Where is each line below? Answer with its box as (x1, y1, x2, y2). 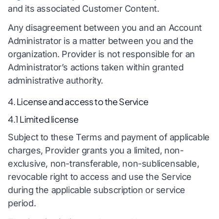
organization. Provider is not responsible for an (8, 49, 195, 60)
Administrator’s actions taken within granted (8, 62, 184, 73)
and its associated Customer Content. (8, 3, 159, 14)
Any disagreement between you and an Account (8, 22, 202, 33)
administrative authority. (8, 75, 104, 86)
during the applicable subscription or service (8, 184, 186, 195)
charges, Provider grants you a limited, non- (8, 145, 184, 155)
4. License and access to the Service (8, 96, 149, 108)
